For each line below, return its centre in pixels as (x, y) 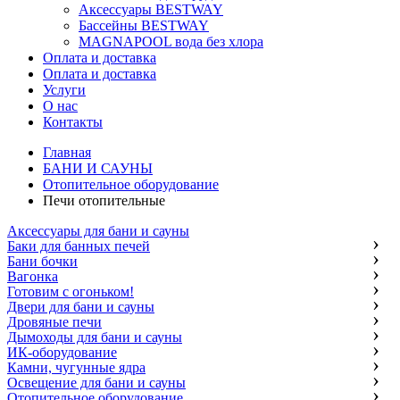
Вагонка (33, 276)
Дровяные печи (54, 322)
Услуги (64, 90)
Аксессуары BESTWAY (151, 9)
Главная (67, 152)
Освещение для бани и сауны (96, 383)
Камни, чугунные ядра (76, 367)
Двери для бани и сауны (81, 307)
